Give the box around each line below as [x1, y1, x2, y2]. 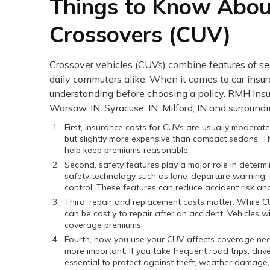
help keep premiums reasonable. [64, 145, 190, 156]
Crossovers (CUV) [49, 20, 231, 48]
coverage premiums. [64, 219, 143, 231]
